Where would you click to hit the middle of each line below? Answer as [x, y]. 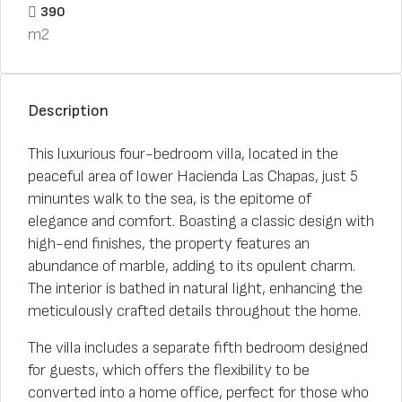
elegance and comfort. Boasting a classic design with [201, 221]
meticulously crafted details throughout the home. [194, 311]
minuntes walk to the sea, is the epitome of [170, 199]
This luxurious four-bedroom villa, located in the [183, 154]
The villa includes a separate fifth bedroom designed [198, 348]
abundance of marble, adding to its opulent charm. [192, 266]
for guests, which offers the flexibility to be [169, 370]
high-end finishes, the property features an [169, 244]
